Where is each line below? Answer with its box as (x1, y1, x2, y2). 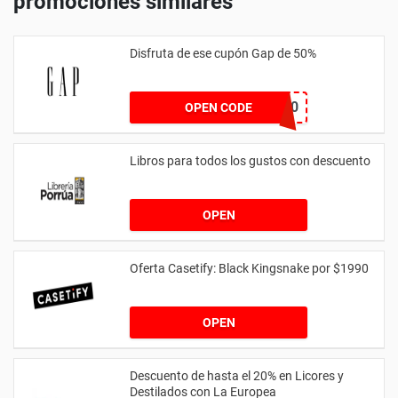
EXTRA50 (238, 98, 298, 115)
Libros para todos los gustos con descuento (130, 153, 370, 168)
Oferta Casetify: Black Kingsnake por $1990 (130, 260, 369, 275)
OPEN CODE (185, 99, 252, 115)
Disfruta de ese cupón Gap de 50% (130, 45, 316, 60)
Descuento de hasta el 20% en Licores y (130, 368, 344, 383)
